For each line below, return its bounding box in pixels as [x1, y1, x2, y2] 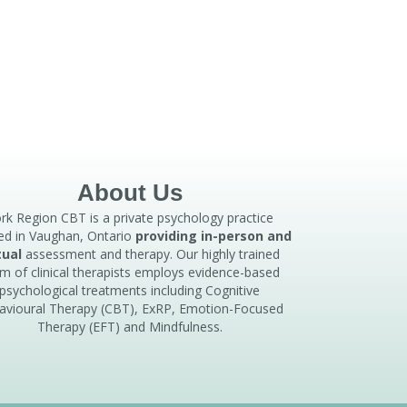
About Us [76, 179, 183, 207]
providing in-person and [134, 227, 292, 245]
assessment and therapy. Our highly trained [22, 245, 281, 263]
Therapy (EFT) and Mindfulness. [36, 318, 223, 336]
